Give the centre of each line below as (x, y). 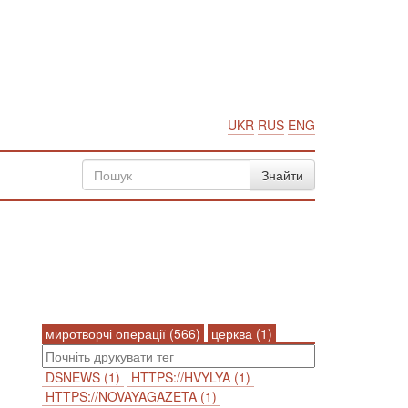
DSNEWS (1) (83, 377)
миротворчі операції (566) (123, 333)
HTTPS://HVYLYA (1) (191, 377)
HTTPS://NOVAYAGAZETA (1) (131, 396)
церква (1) (242, 333)
